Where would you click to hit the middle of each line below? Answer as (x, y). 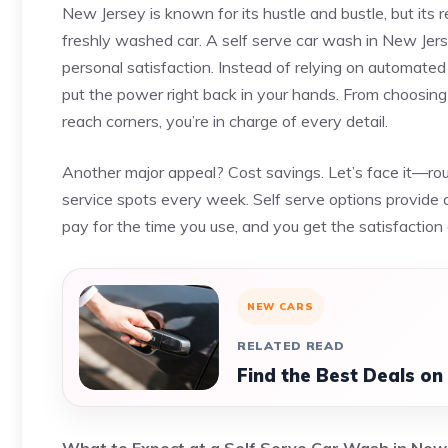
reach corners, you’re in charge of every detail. (225, 121)
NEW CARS (280, 306)
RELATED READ (291, 345)
